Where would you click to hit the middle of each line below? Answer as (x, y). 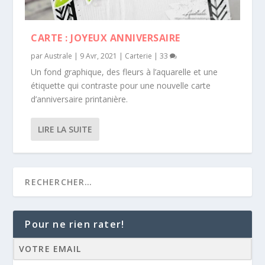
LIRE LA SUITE (65, 129)
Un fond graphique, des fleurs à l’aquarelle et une (125, 72)
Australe (59, 56)
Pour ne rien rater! (75, 224)
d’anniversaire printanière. (80, 99)
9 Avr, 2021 (99, 56)
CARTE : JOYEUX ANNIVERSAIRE (106, 38)
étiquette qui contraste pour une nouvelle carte (121, 85)
